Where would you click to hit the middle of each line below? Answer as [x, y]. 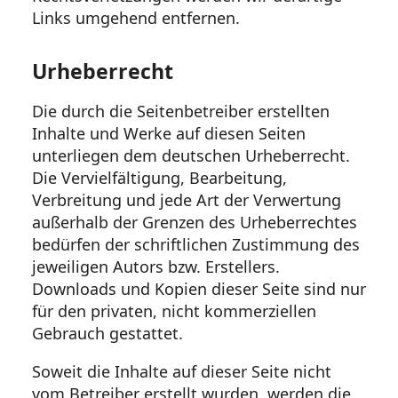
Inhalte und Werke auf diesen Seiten [169, 133]
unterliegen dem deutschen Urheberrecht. [191, 155]
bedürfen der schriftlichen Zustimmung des [196, 244]
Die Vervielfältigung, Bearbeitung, [159, 177]
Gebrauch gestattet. [107, 333]
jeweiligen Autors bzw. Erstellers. [156, 266]
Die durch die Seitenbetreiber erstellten [181, 111]
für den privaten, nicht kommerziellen [174, 310]
